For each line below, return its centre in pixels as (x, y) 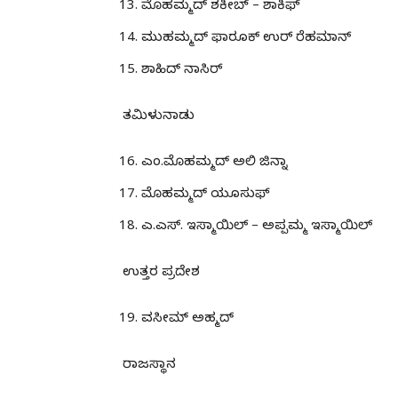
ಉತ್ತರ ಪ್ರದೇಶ (161, 273)
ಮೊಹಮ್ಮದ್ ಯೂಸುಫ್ (206, 195)
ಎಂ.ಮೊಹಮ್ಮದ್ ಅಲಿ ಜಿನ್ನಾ (215, 163)
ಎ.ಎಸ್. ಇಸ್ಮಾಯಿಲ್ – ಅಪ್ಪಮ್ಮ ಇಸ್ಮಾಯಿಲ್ (257, 227)
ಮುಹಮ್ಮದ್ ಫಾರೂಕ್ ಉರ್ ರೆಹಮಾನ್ (246, 39)
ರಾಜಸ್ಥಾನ (149, 366)
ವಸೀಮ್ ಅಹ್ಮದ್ (187, 319)
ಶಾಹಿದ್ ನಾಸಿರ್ (182, 71)
